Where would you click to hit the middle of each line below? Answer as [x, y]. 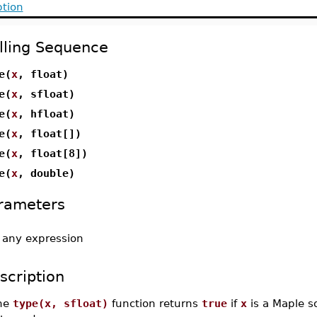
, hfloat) [46, 114]
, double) [46, 173]
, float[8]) [52, 153]
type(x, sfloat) [60, 303]
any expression [42, 238]
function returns [155, 303]
